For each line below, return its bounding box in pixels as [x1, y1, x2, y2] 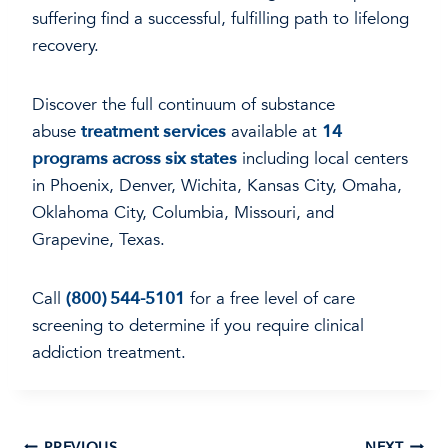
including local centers [237, 147, 408, 171]
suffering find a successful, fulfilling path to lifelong [32, 7, 409, 31]
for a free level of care [185, 287, 355, 311]
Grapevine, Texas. [32, 228, 165, 252]
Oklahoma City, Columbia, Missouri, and [32, 201, 334, 225]
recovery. [32, 34, 99, 58]
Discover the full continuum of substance [32, 93, 335, 117]
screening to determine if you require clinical [32, 314, 364, 338]
